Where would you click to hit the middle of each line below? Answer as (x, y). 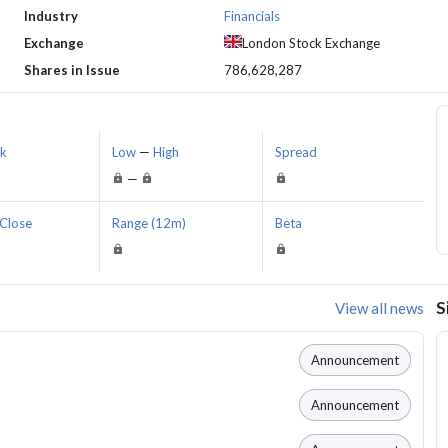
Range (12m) (149, 223)
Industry (50, 16)
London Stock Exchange (310, 43)
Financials (251, 16)
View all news (380, 308)
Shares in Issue (71, 70)
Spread (295, 152)
